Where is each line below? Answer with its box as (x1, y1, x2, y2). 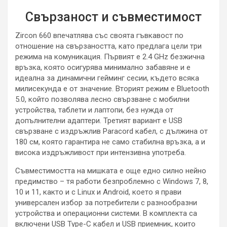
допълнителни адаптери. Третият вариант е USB (15, 116, 182, 125)
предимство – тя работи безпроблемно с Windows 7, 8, (15, 176, 208, 186)
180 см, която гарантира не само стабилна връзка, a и (15, 137, 205, 146)
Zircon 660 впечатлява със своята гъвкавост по (15, 30, 183, 40)
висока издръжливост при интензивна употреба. (15, 147, 186, 157)
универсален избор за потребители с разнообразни (15, 198, 197, 207)
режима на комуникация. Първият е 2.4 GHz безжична (15, 52, 205, 61)
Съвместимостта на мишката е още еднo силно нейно (15, 166, 206, 175)
